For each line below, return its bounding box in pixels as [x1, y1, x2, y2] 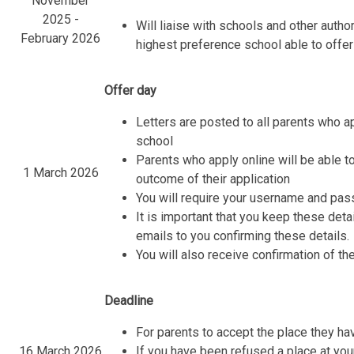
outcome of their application [136, 171, 291, 187]
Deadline [104, 293, 154, 309]
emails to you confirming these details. [136, 228, 350, 244]
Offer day [104, 83, 157, 99]
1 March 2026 [22, 165, 99, 181]
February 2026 [21, 31, 101, 47]
